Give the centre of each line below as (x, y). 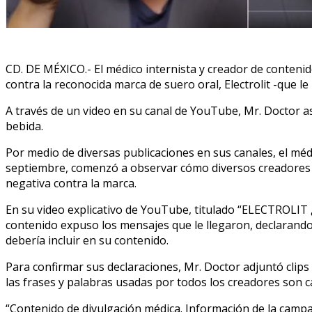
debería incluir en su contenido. (87, 240)
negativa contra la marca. (71, 183)
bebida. (24, 126)
